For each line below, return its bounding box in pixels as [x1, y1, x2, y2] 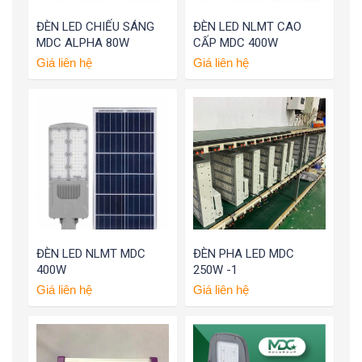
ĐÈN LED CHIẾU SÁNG [36, 19, 154, 35]
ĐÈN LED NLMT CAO [193, 19, 301, 35]
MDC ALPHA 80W [36, 36, 129, 51]
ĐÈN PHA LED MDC [193, 246, 294, 262]
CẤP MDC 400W [193, 36, 278, 51]
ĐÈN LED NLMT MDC [36, 246, 145, 262]
